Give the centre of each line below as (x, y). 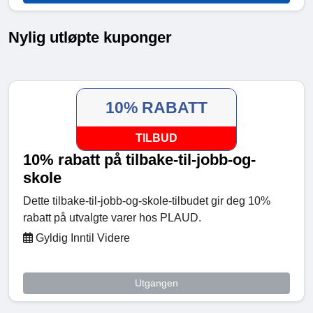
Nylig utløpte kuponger (90, 38)
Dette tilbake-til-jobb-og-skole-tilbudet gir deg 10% (147, 201)
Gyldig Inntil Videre (81, 238)
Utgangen (156, 283)
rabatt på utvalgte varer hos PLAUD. (112, 218)
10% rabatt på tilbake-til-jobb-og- (139, 160)
